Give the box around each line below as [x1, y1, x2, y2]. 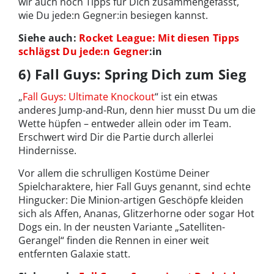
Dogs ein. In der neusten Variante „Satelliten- [18, 220, 225, 234]
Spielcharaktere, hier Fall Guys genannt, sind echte [18, 180, 251, 194]
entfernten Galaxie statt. [18, 247, 130, 261]
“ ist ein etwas [155, 90, 218, 104]
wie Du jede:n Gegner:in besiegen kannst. [18, 9, 208, 23]
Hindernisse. [18, 144, 76, 158]
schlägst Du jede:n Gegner [18, 45, 149, 59]
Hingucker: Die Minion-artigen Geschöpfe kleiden [18, 193, 243, 207]
